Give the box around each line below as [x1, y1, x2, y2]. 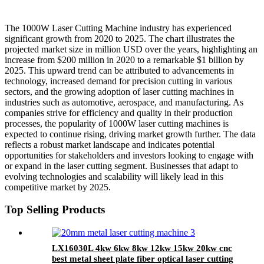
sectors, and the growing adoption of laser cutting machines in [5, 86, 234, 97]
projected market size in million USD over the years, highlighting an [5, 44, 258, 54]
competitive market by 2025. [5, 181, 111, 192]
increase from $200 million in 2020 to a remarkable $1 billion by [5, 54, 244, 65]
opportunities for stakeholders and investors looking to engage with [5, 150, 253, 160]
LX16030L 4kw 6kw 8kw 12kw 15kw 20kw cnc [52, 243, 232, 253]
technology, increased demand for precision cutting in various [5, 75, 232, 86]
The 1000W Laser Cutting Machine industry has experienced [5, 22, 232, 33]
